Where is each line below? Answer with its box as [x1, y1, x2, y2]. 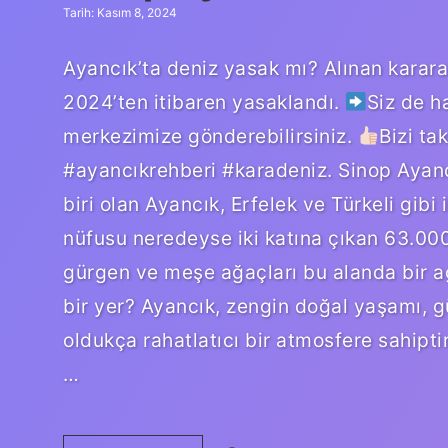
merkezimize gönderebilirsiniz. [63, 123, 358, 148]
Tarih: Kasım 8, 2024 [63, 5, 177, 20]
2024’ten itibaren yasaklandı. [63, 89, 345, 114]
